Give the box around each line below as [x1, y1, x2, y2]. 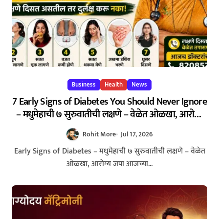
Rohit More [82, 129, 116, 140]
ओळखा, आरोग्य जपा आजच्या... [66, 157, 153, 171]
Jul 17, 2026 [121, 129, 153, 140]
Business [72, 79, 96, 90]
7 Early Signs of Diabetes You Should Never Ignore [12, 93, 207, 110]
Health [105, 79, 123, 90]
